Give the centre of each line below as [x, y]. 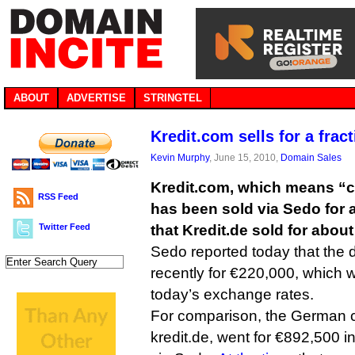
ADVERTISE [96, 98]
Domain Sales [311, 157]
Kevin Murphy [180, 157]
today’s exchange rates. [232, 294]
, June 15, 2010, [245, 157]
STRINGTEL [173, 98]
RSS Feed [58, 197]
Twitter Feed [65, 227]
